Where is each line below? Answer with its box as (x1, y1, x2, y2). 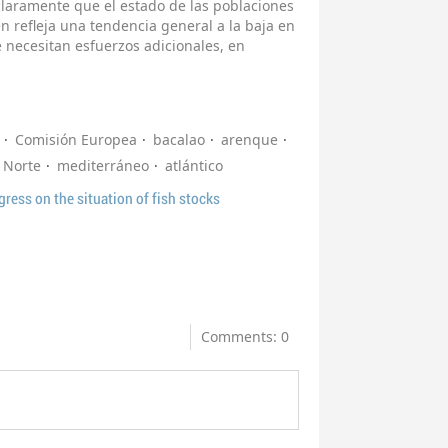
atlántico (165, 156, 223, 176)
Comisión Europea (15, 130, 137, 150)
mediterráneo (57, 156, 149, 176)
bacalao (153, 130, 205, 150)
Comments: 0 (201, 327, 290, 347)
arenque (221, 130, 278, 150)
